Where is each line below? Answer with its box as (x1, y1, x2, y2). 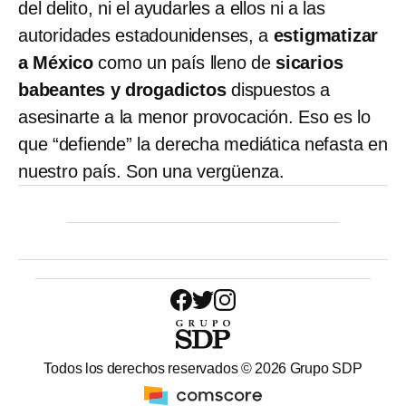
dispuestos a (226, 79, 331, 100)
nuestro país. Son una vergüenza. (18, 160, 285, 181)
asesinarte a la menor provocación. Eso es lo (18, 106, 371, 127)
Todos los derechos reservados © (43, 360, 256, 376)
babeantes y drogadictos (18, 79, 227, 100)
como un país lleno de (93, 52, 275, 72)
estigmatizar (273, 24, 379, 45)
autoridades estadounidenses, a (18, 24, 274, 45)
